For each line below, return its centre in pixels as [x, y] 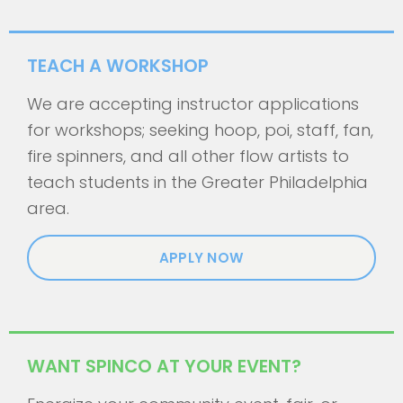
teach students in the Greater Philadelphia [197, 182]
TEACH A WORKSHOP [118, 65]
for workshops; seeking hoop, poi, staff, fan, [200, 130]
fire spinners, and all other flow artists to [188, 156]
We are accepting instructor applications [193, 103]
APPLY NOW [201, 257]
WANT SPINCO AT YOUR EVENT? [164, 366]
